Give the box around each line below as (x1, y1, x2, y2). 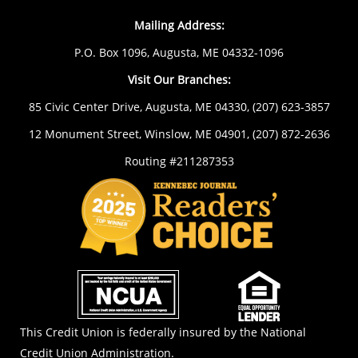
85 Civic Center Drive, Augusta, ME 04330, (28, 99, 253, 114)
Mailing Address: (133, 18, 225, 33)
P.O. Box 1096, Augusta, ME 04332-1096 (74, 45, 284, 60)
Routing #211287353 (124, 153, 234, 169)
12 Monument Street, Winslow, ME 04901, (28, 126, 253, 141)
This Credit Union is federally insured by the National (20, 324, 306, 340)
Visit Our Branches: (127, 72, 231, 87)
